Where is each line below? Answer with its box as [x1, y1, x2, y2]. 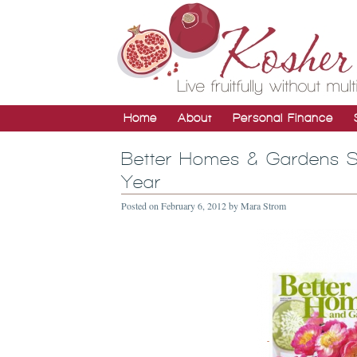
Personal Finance [233, 112, 333, 124]
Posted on [121, 199, 161, 212]
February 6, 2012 [161, 199, 226, 212]
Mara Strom [241, 199, 286, 212]
